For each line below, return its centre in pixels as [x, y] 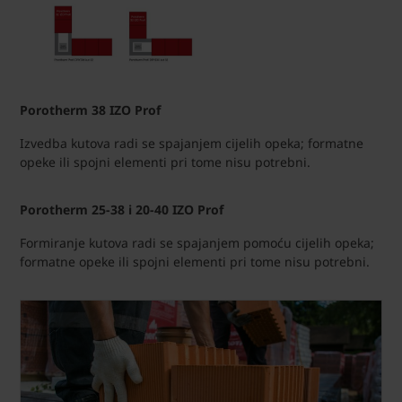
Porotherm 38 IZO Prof [90, 110]
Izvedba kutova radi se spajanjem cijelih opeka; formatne [192, 144]
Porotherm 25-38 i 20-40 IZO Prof [122, 210]
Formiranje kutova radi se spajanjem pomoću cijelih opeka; [197, 243]
